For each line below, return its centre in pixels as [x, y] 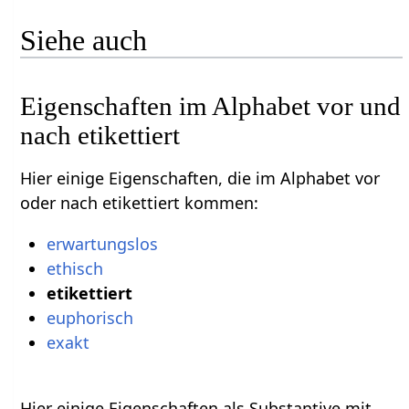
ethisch [74, 269]
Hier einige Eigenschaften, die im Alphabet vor [200, 178]
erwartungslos [102, 244]
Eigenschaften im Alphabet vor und [211, 106]
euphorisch [89, 318]
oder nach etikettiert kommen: [140, 203]
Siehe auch [84, 41]
